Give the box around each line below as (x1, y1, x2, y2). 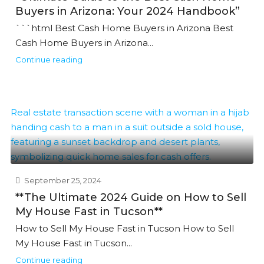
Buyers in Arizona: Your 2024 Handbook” (15, 5, 240, 18)
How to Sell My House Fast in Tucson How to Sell (15, 223, 234, 234)
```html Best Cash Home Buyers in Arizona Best (15, 22, 233, 34)
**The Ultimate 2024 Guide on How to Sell (15, 191, 246, 204)
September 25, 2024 (22, 176, 101, 185)
